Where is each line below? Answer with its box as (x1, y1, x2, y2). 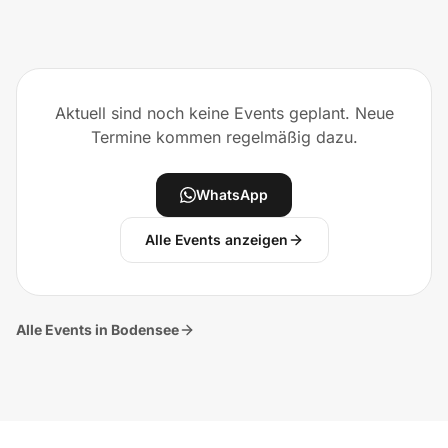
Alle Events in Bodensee (16, 321, 179, 338)
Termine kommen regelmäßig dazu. (90, 127, 358, 147)
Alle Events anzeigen (144, 231, 288, 248)
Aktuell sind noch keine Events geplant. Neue (54, 103, 394, 123)
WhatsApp (196, 186, 268, 203)
